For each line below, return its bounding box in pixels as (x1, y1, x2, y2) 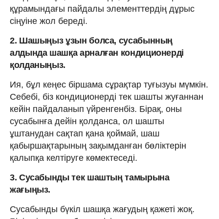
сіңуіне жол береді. (10, 16, 88, 26)
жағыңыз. (10, 184, 51, 195)
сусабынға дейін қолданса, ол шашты (10, 116, 164, 126)
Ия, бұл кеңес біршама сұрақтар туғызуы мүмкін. (10, 79, 208, 89)
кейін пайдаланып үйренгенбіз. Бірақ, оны (10, 104, 182, 114)
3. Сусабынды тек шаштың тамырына (10, 172, 170, 182)
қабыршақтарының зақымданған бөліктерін (10, 140, 186, 151)
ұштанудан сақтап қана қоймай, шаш (10, 128, 159, 138)
